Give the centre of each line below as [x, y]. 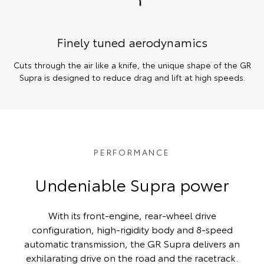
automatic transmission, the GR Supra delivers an [132, 243]
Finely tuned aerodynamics [132, 42]
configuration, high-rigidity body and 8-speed [132, 229]
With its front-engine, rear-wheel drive [132, 215]
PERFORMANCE [132, 152]
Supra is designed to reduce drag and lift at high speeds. [132, 77]
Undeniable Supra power [132, 184]
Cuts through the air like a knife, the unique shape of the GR [132, 65]
